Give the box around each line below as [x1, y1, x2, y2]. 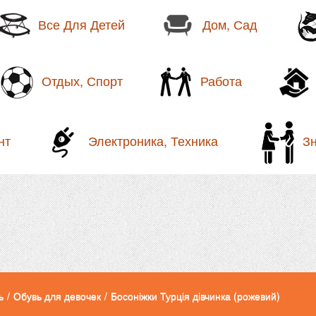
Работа [200, 71, 242, 90]
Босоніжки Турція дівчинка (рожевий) [111, 288, 280, 303]
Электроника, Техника [88, 131, 218, 150]
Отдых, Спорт [42, 71, 123, 90]
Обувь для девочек [13, 288, 101, 303]
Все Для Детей [38, 15, 125, 34]
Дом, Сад [202, 15, 257, 34]
